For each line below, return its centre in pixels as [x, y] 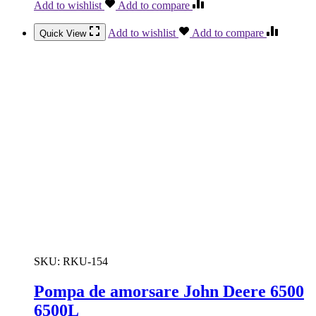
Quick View [64, 34]
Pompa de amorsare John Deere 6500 [169, 292]
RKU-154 [85, 262]
